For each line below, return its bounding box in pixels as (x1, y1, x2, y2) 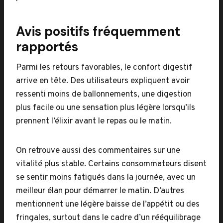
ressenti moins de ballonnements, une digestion (16, 89, 192, 100)
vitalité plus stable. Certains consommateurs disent (16, 159, 207, 170)
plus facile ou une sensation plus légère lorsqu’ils (16, 103, 195, 113)
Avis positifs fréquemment (16, 23, 180, 40)
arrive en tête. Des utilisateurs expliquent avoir (16, 76, 190, 87)
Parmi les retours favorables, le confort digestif (16, 62, 192, 73)
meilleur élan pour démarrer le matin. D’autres (16, 186, 184, 197)
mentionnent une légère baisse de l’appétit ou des (16, 199, 200, 210)
